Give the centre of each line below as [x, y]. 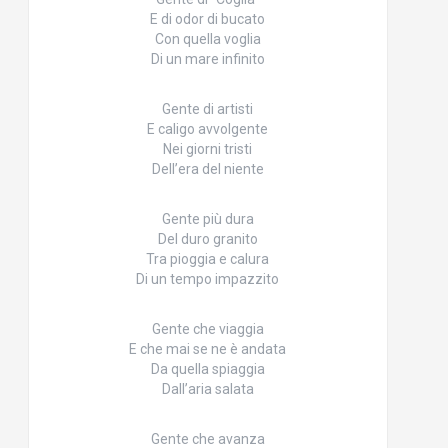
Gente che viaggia [207, 329]
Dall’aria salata [207, 389]
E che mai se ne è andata [207, 349]
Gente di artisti [207, 109]
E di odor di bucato [207, 19]
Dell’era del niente [207, 169]
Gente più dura [207, 219]
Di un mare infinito [207, 59]
